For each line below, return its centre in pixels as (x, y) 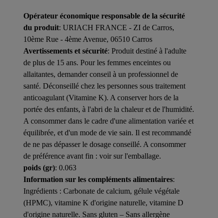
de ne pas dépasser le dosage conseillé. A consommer (105, 144)
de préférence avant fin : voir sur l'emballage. (92, 156)
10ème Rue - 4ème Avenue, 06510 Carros (88, 39)
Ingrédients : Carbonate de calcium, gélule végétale (101, 191)
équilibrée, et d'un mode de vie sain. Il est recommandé (107, 132)
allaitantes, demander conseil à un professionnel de (101, 74)
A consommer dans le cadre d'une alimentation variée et (109, 121)
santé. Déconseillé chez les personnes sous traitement (104, 86)
